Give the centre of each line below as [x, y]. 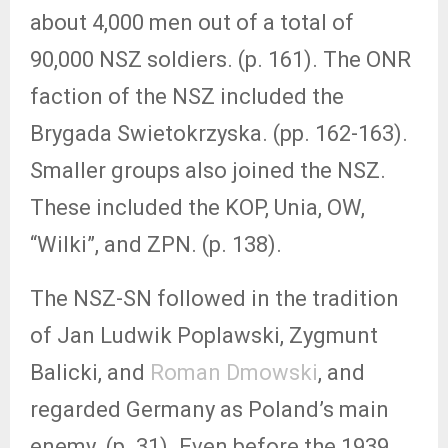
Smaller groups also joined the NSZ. [208, 170]
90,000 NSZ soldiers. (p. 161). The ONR [220, 59]
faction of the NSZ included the [187, 96]
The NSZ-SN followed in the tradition [214, 298]
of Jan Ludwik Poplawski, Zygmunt [204, 335]
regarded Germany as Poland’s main [209, 409]
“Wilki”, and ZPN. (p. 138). [156, 244]
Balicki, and [90, 372]
